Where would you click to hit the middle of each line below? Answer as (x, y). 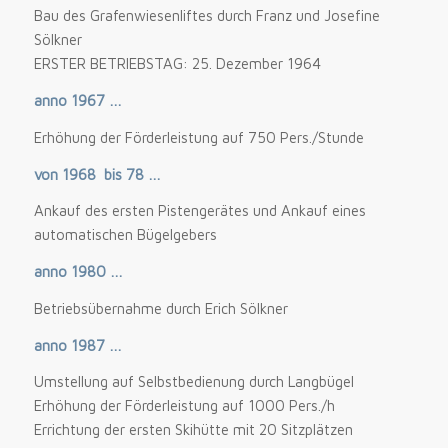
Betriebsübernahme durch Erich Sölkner (160, 308)
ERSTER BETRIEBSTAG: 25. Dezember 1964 (177, 64)
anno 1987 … (77, 345)
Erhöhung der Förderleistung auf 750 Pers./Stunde (198, 137)
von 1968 (66, 174)
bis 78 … (132, 174)
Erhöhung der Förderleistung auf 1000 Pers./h (184, 406)
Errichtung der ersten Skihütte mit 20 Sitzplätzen (193, 430)
